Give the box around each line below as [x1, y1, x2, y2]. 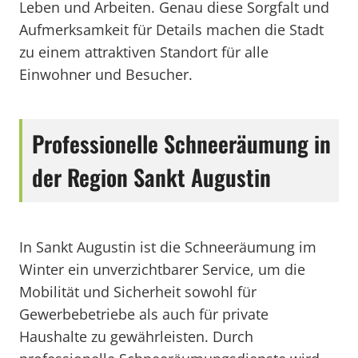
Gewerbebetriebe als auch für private [19, 304, 268, 324]
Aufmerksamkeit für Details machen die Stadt [19, 20, 324, 39]
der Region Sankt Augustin [32, 161, 271, 193]
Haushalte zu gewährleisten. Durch [19, 327, 253, 346]
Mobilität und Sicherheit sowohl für [19, 282, 257, 301]
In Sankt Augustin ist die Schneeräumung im [19, 237, 316, 257]
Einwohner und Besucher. [19, 65, 193, 84]
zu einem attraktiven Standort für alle [19, 42, 268, 62]
